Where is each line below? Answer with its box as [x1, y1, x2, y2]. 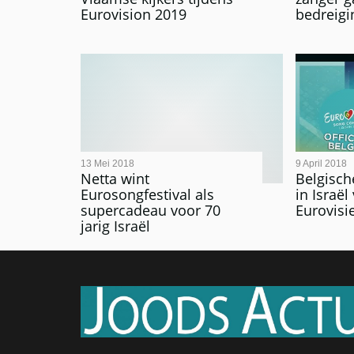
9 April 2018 [296, 157, 347, 169]
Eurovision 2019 [81, 5, 186, 24]
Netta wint [81, 169, 149, 189]
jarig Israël [81, 217, 150, 236]
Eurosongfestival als [81, 185, 214, 205]
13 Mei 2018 [81, 157, 134, 169]
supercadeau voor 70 [81, 201, 220, 220]
